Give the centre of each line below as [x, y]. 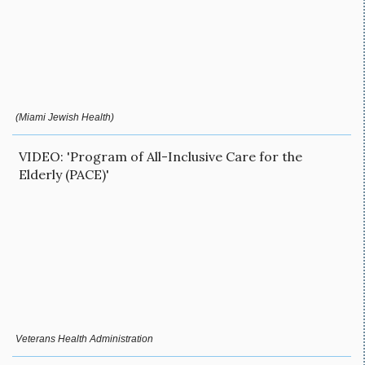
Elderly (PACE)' [64, 175]
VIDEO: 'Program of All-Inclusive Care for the [161, 157]
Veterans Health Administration [84, 339]
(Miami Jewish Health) [65, 117]
